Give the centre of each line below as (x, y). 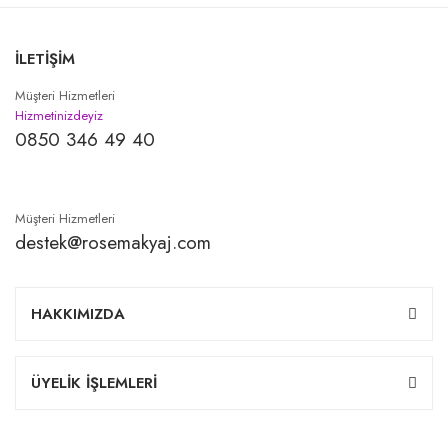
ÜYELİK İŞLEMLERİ (94, 382)
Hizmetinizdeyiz (59, 115)
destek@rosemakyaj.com (113, 242)
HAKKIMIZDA (78, 313)
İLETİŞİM (45, 58)
